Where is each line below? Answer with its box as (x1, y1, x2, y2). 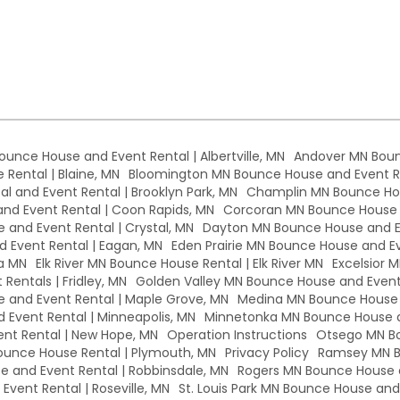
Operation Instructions (166, 326, 307, 345)
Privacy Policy (225, 344, 309, 362)
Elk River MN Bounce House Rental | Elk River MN (35, 254, 323, 273)
